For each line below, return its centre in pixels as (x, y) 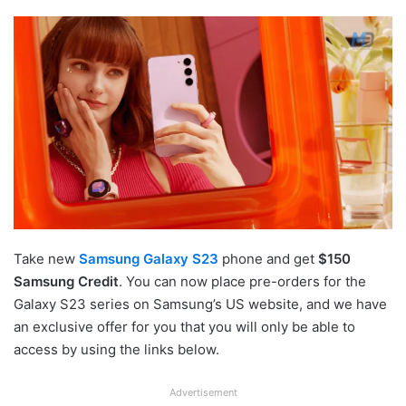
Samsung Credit (66, 281)
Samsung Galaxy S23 (149, 258)
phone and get (268, 258)
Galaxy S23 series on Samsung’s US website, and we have (200, 304)
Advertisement (203, 392)
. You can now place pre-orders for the (242, 281)
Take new (46, 258)
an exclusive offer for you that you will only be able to (184, 326)
